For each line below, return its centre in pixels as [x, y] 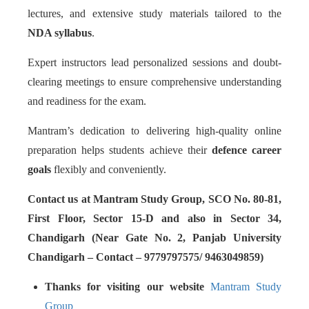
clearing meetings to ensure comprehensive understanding [154, 82]
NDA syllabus [60, 33]
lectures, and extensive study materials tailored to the [154, 13]
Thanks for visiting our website [128, 287]
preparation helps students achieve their [120, 150]
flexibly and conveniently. [109, 169]
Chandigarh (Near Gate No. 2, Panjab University [154, 238]
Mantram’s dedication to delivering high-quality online [154, 131]
